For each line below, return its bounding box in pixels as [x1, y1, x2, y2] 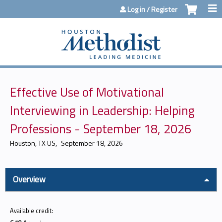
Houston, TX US [10, 138, 55, 148]
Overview [13, 173, 46, 186]
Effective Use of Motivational [10, 82, 164, 102]
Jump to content [84, 1, 138, 12]
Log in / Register [127, 4, 177, 15]
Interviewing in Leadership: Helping [10, 101, 195, 120]
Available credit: [10, 206, 55, 216]
